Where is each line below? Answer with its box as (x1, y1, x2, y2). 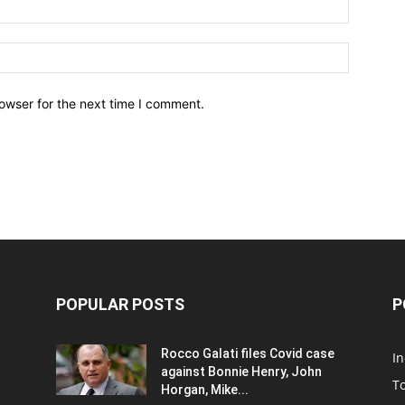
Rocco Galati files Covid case (161, 345, 334, 361)
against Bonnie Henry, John (161, 363, 322, 379)
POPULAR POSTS (56, 294, 184, 314)
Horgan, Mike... (161, 381, 249, 397)
